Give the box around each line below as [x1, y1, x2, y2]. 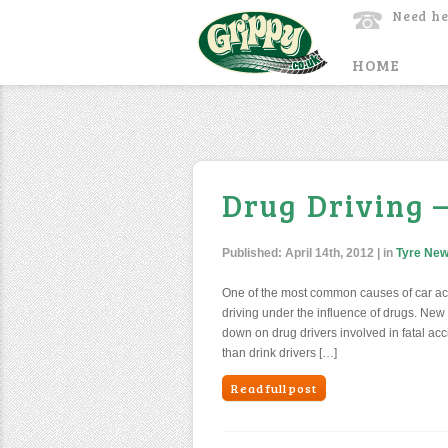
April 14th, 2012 [285, 246, 374, 260]
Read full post [231, 380, 317, 396]
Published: [222, 246, 285, 260]
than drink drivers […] [222, 346, 337, 360]
